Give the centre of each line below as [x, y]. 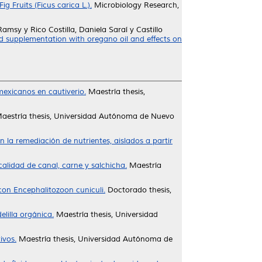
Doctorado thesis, [138, 190]
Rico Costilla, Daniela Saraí [79, 30]
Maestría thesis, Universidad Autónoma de [94, 239]
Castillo [149, 30]
